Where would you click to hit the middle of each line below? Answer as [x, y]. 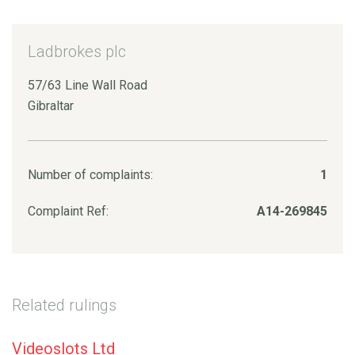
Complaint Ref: [68, 211]
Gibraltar [51, 105]
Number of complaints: [90, 174]
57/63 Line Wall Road [88, 85]
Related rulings [64, 305]
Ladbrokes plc [77, 51]
